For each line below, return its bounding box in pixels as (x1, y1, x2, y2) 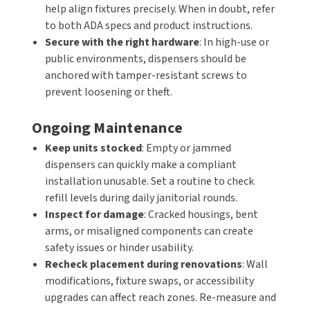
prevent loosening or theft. (44, 84, 172, 100)
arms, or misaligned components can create (44, 224, 253, 239)
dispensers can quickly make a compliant (44, 157, 237, 172)
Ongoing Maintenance (32, 117, 183, 139)
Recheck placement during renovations (44, 257, 242, 272)
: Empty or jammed (141, 140, 231, 156)
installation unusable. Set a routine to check (44, 174, 254, 189)
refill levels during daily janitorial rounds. (44, 190, 237, 206)
